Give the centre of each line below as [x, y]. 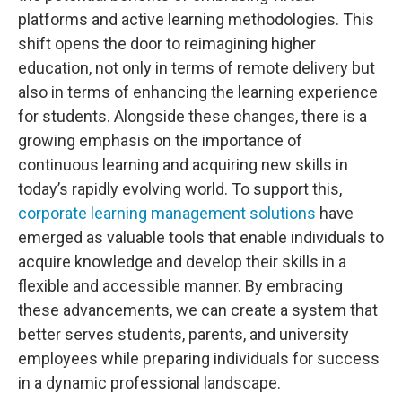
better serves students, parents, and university [184, 335]
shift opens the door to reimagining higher [167, 44]
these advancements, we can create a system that [198, 310]
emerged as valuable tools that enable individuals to [201, 238]
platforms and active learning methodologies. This [196, 20]
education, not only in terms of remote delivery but [197, 68]
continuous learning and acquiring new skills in [183, 165]
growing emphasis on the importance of [160, 141]
